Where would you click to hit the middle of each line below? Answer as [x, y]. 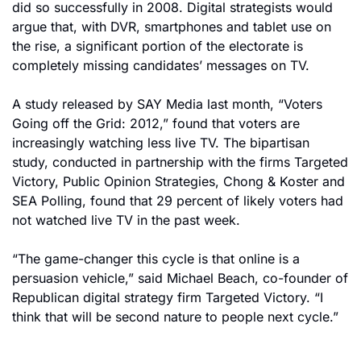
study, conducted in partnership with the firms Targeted [180, 162]
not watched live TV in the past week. [126, 220]
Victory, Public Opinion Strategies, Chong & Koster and [178, 181]
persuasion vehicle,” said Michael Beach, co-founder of [180, 278]
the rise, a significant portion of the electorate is [158, 46]
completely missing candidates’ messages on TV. [161, 65]
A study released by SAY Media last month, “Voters [167, 104]
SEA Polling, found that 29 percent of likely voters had [178, 201]
